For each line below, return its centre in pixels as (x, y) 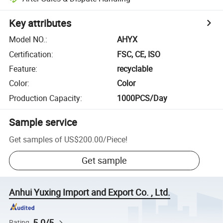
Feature (22, 68)
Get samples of (36, 139)
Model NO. (27, 40)
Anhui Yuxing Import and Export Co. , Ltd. (90, 192)
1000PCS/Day (142, 98)
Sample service (43, 122)
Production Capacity (45, 98)
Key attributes (40, 23)
